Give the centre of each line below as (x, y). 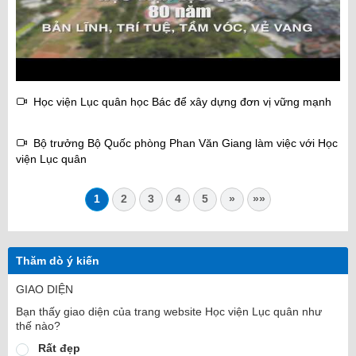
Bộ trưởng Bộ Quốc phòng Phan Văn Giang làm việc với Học (182, 143)
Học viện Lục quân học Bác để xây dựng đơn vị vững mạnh (179, 102)
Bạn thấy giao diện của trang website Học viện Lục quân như (169, 312)
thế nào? (38, 326)
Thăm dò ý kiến (58, 261)
